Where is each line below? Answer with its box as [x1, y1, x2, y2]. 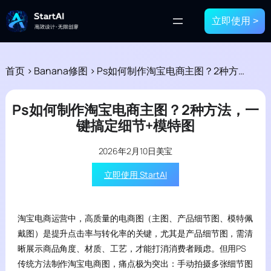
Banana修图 [34, 64, 88, 77]
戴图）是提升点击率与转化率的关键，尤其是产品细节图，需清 [17, 227, 253, 239]
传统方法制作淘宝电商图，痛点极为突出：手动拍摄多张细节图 [17, 258, 253, 269]
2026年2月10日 [98, 145, 156, 157]
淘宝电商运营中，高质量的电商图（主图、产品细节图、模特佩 [17, 212, 253, 224]
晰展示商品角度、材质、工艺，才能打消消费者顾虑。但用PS [17, 243, 247, 254]
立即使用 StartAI [104, 169, 167, 180]
